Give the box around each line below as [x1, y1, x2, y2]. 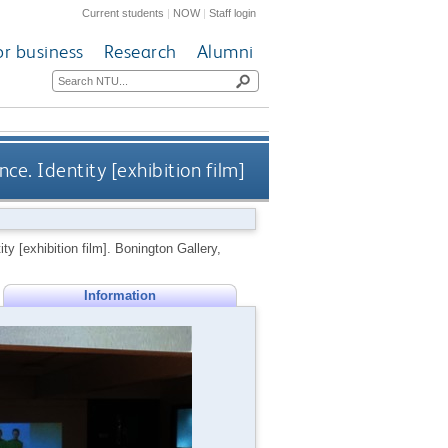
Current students [82, 6, 165, 19]
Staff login [209, 6, 257, 19]
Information [84, 287, 156, 303]
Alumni [196, 40, 254, 64]
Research [103, 40, 177, 64]
